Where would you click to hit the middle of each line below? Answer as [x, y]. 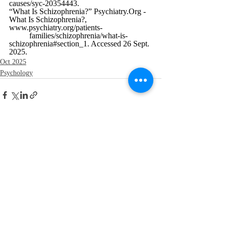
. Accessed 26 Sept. [119, 43]
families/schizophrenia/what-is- [19, 35]
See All [151, 152]
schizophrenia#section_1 [48, 43]
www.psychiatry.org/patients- [56, 27]
